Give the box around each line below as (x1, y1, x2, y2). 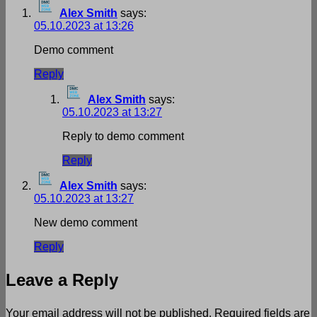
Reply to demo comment (62, 129, 184, 142)
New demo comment (34, 216, 137, 229)
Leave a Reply (6, 270, 118, 289)
